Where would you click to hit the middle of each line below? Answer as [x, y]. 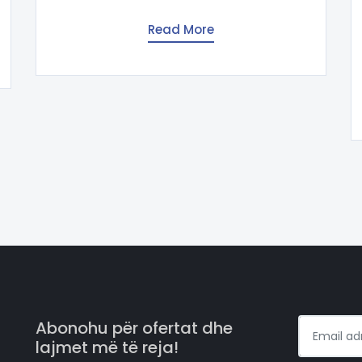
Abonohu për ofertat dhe [134, 328]
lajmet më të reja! [107, 348]
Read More [181, 30]
